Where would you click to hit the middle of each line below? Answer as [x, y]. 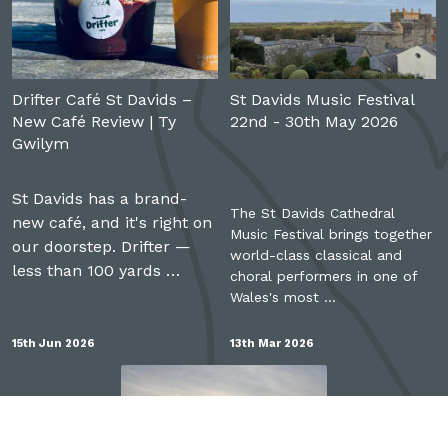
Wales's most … [283, 297]
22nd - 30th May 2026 [314, 122]
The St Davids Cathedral [313, 213]
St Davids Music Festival [322, 100]
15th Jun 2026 [53, 344]
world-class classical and [316, 255]
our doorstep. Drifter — [101, 247]
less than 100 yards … [95, 271]
